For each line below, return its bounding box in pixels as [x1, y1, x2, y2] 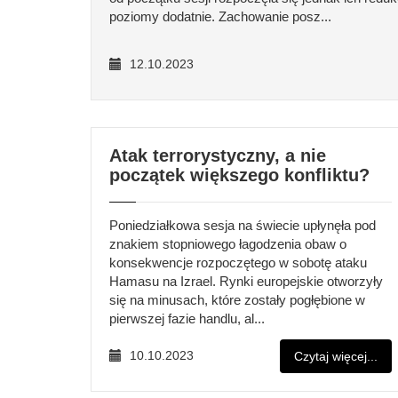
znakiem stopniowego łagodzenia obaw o [109, 236, 346, 251]
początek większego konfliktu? [109, 165, 370, 185]
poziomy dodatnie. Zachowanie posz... [109, 9, 331, 24]
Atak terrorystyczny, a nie [109, 146, 326, 165]
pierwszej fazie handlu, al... [109, 311, 265, 326]
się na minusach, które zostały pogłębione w [109, 292, 365, 307]
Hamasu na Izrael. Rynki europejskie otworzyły [109, 274, 383, 289]
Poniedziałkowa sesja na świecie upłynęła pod [109, 218, 376, 233]
